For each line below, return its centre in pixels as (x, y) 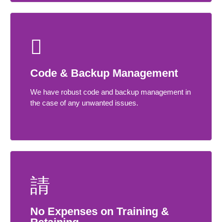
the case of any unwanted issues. (84, 103)
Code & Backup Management (104, 73)
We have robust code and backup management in (111, 92)
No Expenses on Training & (100, 212)
